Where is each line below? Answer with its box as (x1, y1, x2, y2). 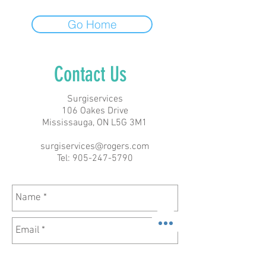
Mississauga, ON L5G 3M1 (42, 117, 147, 129)
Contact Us (53, 62, 136, 87)
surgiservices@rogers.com (40, 141, 150, 153)
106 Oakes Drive (61, 105, 128, 117)
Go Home (67, 17, 117, 31)
